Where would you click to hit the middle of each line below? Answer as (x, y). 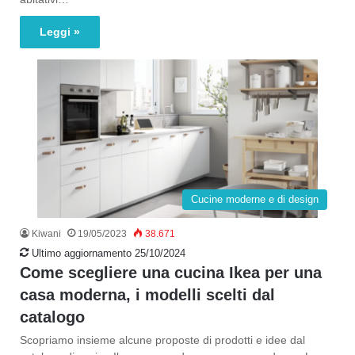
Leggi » (60, 32)
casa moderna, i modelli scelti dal (147, 295)
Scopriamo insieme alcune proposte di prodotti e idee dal (162, 340)
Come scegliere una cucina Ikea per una (171, 273)
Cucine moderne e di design (255, 199)
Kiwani (46, 234)
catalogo (52, 317)
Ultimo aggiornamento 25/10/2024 (107, 253)
